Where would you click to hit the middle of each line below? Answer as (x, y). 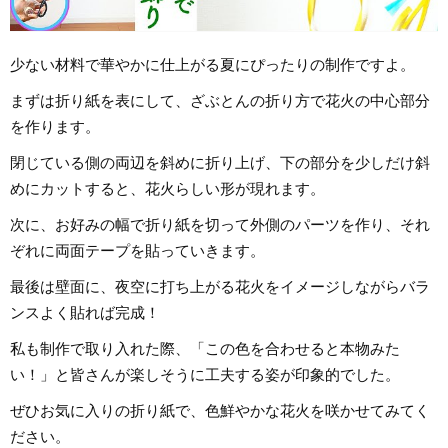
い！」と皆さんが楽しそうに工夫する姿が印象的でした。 (205, 375)
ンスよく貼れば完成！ (85, 313)
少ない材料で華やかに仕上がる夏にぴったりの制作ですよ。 (212, 65)
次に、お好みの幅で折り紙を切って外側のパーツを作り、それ (220, 225)
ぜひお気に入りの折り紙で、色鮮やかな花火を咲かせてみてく (220, 411)
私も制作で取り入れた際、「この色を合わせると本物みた (205, 349)
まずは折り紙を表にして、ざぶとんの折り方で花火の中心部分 (220, 101)
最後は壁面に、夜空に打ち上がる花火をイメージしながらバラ (220, 287)
